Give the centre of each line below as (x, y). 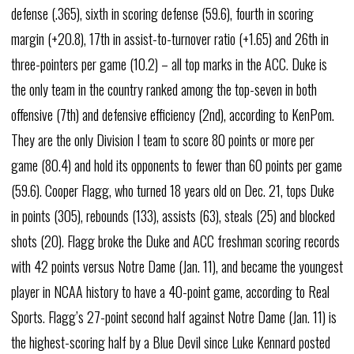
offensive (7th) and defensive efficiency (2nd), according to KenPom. (172, 115)
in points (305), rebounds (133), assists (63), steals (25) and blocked (173, 216)
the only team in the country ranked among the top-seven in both (164, 89)
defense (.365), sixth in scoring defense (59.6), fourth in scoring (162, 13)
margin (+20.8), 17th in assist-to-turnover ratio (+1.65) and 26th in (169, 39)
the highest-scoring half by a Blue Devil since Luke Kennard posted (170, 342)
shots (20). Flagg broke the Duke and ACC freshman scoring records (175, 241)
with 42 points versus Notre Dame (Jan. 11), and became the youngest (177, 266)
